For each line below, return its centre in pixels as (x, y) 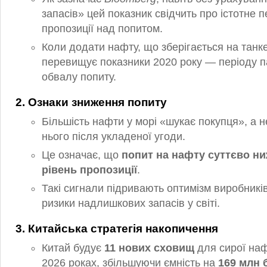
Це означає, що (82, 155)
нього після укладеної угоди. (114, 136)
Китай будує (73, 248)
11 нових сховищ (149, 248)
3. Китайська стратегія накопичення (117, 229)
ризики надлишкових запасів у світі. (131, 203)
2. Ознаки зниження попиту (91, 102)
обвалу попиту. (79, 77)
